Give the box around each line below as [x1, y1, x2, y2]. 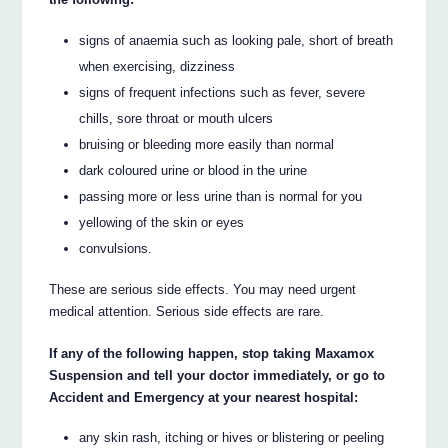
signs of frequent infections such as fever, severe [79, 84, 366, 100]
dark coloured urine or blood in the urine [79, 162, 308, 178]
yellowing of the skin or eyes [79, 214, 245, 230]
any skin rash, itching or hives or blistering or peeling [79, 430, 385, 446]
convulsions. [79, 240, 153, 256]
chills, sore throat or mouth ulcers [79, 110, 274, 126]
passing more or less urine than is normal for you [79, 188, 363, 204]
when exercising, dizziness [79, 58, 236, 74]
